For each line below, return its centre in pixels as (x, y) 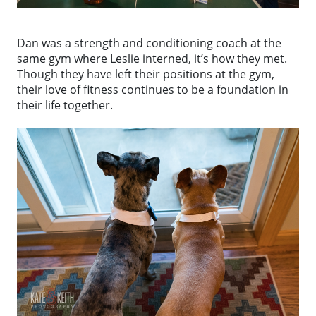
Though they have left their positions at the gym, (146, 74)
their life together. (65, 105)
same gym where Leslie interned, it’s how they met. (152, 58)
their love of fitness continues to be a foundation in (153, 89)
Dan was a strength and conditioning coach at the (149, 43)
